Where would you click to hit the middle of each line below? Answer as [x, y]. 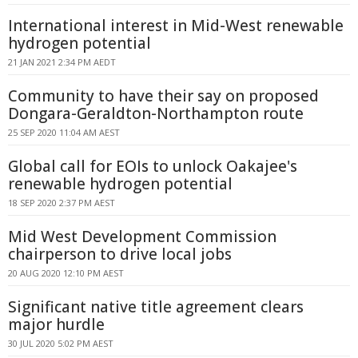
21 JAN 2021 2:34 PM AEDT [62, 62]
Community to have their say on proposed [163, 96]
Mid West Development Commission [142, 237]
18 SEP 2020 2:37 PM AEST [62, 203]
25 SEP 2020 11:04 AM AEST [64, 132]
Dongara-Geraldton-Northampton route [156, 113]
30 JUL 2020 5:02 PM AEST [61, 343]
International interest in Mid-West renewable [176, 26]
